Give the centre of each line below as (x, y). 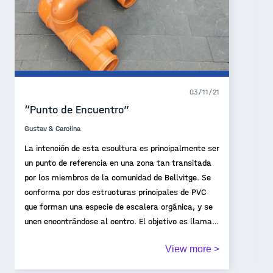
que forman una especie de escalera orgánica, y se (119, 207)
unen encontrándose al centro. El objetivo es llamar (120, 222)
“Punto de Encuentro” (77, 110)
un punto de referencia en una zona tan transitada (118, 163)
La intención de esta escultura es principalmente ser (122, 148)
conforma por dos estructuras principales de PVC (115, 192)
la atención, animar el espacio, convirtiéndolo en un (119, 236)
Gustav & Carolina (52, 129)
